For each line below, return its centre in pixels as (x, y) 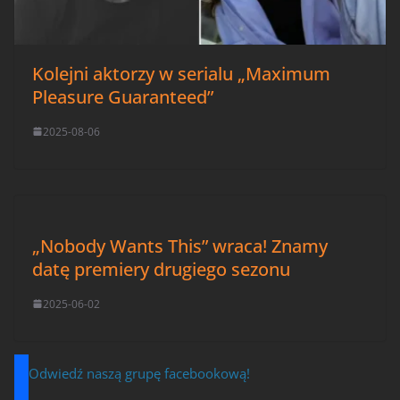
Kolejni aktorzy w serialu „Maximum (181, 73)
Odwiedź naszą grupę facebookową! (139, 373)
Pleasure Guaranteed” (123, 96)
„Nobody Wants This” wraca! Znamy (180, 246)
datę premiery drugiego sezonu (161, 269)
